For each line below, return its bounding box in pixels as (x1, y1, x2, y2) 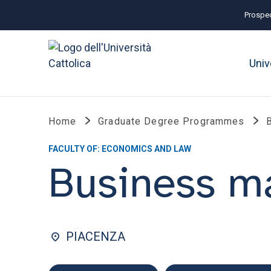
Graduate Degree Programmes (98, 116, 245, 127)
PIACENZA (66, 229, 125, 244)
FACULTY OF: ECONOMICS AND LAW (48, 144, 191, 154)
